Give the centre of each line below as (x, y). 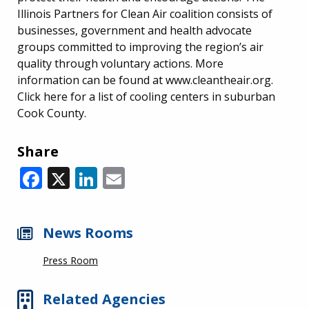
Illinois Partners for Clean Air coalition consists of (145, 13)
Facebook (91, 175)
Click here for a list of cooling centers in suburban (146, 96)
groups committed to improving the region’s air (140, 47)
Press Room (70, 260)
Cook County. (52, 113)
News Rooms (88, 233)
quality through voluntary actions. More (120, 63)
